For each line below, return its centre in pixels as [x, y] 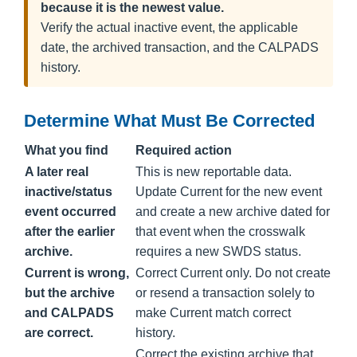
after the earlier [70, 231]
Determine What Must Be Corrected [169, 120]
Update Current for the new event [229, 191]
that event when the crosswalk [220, 231]
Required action [184, 150]
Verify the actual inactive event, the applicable [169, 27]
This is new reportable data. [214, 171]
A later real [57, 171]
